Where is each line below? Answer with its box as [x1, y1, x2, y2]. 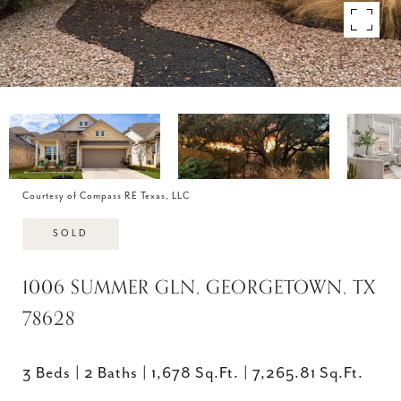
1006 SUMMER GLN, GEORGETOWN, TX [22, 272, 376, 303]
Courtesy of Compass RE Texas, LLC [22, 191, 190, 201]
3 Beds [22, 364, 71, 382]
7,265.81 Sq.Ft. [252, 364, 363, 382]
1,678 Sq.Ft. [151, 364, 239, 382]
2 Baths [84, 364, 138, 382]
